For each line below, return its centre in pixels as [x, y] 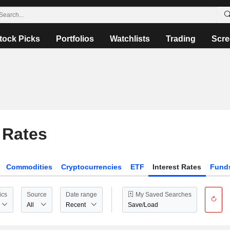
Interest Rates [177, 167]
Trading [181, 39]
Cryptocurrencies [91, 167]
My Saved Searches [163, 194]
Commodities [30, 167]
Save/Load [143, 205]
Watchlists [130, 39]
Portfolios [75, 39]
